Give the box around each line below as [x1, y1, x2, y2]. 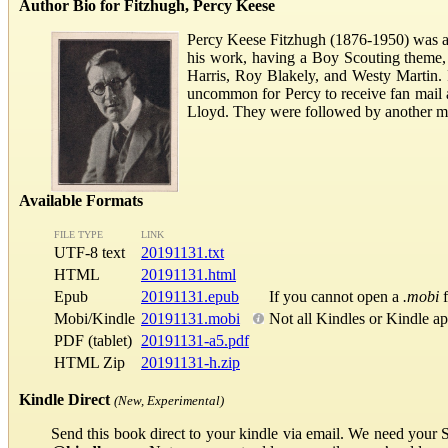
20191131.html [141, 266, 236, 284]
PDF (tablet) [54, 332, 132, 350]
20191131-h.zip [141, 354, 240, 372]
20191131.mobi [141, 310, 240, 328]
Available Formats [19, 192, 143, 210]
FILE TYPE [54, 229, 103, 241]
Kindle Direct [19, 391, 110, 409]
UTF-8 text [54, 244, 137, 262]
